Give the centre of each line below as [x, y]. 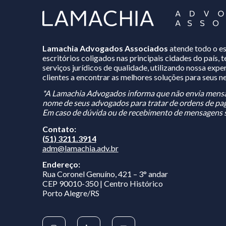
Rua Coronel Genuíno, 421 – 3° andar [105, 197]
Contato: [59, 152]
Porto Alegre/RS [71, 216]
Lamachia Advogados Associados [105, 71]
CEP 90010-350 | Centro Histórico [102, 207]
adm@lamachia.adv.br [80, 171]
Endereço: [61, 188]
